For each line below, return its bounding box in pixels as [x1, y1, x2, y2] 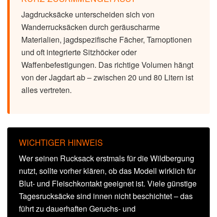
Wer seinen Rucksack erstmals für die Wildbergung [19, 152, 194, 164]
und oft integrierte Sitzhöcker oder [21, 46, 137, 58]
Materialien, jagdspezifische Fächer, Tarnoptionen [21, 34, 192, 46]
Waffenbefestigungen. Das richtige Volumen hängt [21, 59, 193, 71]
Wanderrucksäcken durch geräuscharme [21, 21, 160, 33]
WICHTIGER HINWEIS [19, 136, 103, 148]
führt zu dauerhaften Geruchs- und [19, 202, 136, 214]
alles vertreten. [21, 84, 72, 96]
